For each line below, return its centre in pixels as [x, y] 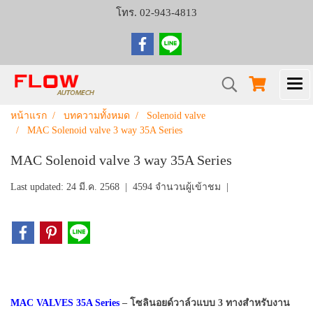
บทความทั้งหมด [97, 116]
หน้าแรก [29, 116]
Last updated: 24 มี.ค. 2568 [65, 187]
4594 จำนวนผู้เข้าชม [177, 187]
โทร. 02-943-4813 [156, 13]
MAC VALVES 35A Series [65, 303]
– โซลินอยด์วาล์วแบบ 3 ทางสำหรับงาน [205, 303]
